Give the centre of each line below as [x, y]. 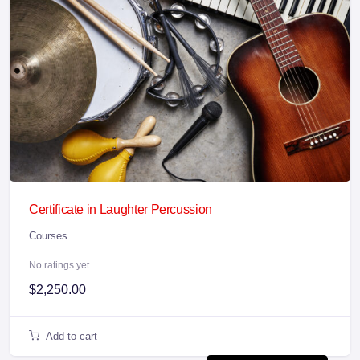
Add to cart [72, 337]
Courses [48, 236]
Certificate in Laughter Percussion [121, 210]
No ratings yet [59, 266]
